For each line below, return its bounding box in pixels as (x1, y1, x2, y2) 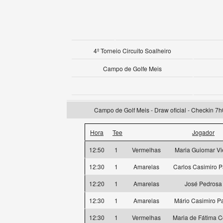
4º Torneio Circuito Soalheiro (93, 46, 171, 55)
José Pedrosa (185, 179, 222, 188)
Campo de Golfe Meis (103, 64, 162, 73)
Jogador (192, 128, 215, 136)
